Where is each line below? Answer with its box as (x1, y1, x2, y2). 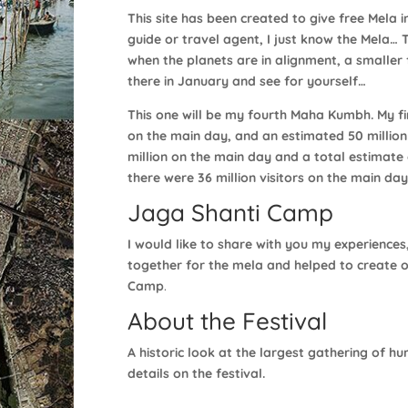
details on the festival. (127, 364, 266, 382)
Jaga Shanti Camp (127, 197, 334, 228)
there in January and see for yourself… (127, 72, 367, 89)
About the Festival (127, 305, 328, 336)
